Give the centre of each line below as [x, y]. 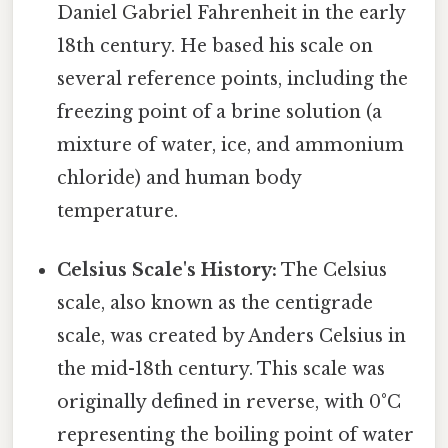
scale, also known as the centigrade [215, 302]
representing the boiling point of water [236, 434]
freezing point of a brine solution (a [220, 111]
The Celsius [332, 269]
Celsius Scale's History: [167, 269]
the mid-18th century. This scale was [221, 368]
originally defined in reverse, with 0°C [229, 401]
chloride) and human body [179, 177]
